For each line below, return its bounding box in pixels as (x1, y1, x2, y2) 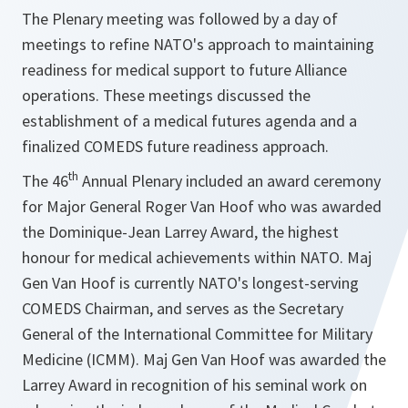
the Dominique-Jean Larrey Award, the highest (22, 221, 339, 243)
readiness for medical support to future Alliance (22, 59, 347, 81)
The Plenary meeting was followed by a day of (22, 8, 338, 30)
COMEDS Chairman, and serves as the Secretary (22, 298, 343, 320)
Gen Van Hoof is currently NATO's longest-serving (22, 272, 359, 294)
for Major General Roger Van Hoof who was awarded (22, 196, 382, 218)
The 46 (22, 170, 68, 192)
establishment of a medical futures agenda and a (22, 110, 357, 132)
